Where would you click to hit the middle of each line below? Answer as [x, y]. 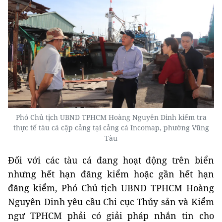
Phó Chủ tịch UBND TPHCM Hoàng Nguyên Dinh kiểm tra [111, 117]
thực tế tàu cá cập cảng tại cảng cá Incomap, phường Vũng [111, 128]
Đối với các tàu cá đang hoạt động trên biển [111, 160]
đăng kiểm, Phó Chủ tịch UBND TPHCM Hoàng [111, 188]
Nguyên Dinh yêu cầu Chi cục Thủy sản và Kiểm [111, 202]
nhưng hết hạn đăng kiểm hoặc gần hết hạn [111, 174]
